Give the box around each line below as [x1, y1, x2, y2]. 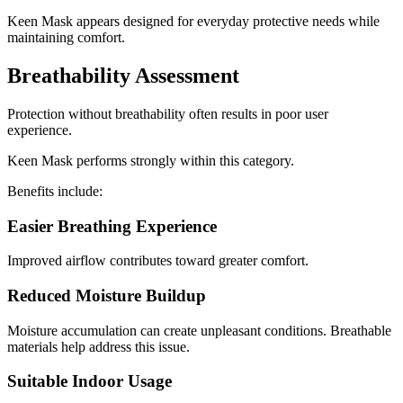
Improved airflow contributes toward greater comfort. [7, 253, 309, 269]
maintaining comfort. [7, 30, 125, 46]
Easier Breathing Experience [7, 216, 217, 236]
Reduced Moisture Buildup [7, 286, 206, 306]
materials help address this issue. [7, 338, 190, 354]
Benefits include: [7, 183, 103, 199]
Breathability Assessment [7, 63, 239, 87]
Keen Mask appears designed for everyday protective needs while [7, 13, 380, 30]
